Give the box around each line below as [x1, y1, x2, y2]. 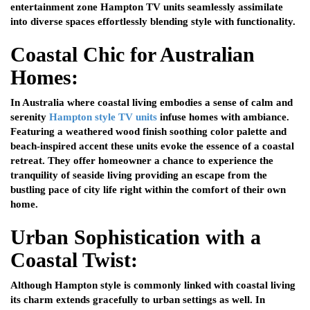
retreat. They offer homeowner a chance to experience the [10, 155, 273, 167]
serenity [10, 111, 49, 123]
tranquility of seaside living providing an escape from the [10, 170, 267, 181]
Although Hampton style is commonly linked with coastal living [10, 280, 295, 291]
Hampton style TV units [49, 111, 157, 123]
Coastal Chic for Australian [10, 43, 255, 66]
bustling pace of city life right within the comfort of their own [10, 184, 286, 196]
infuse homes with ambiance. [157, 111, 289, 123]
